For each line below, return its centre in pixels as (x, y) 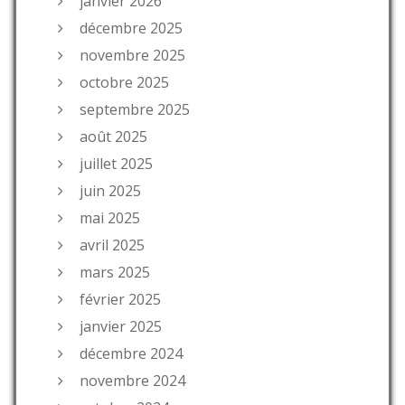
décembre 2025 (131, 28)
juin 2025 (110, 190)
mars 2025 (115, 272)
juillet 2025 (116, 163)
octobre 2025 (124, 82)
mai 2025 (110, 217)
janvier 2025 (121, 326)
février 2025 (120, 299)
